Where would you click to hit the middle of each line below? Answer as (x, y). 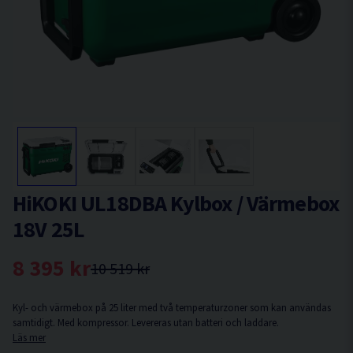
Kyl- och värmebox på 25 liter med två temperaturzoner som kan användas (172, 307)
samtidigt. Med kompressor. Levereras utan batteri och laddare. (146, 322)
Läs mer (29, 337)
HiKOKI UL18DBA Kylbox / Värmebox (176, 203)
